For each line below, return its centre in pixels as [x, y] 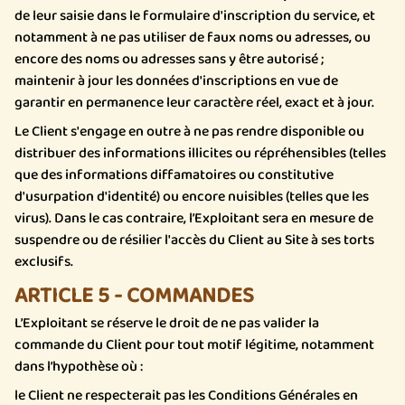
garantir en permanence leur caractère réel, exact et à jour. [194, 103]
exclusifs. [44, 262]
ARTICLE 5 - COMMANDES [134, 296]
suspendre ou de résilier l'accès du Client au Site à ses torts [194, 240]
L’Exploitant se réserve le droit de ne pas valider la [167, 323]
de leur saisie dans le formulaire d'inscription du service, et [195, 16]
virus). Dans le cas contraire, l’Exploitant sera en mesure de [194, 218]
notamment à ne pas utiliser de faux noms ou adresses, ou [193, 38]
